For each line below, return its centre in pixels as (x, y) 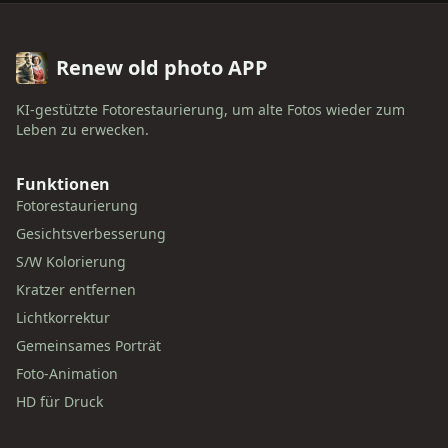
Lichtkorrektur (63, 317)
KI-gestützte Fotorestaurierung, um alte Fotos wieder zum (210, 109)
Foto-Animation (67, 373)
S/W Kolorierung (71, 261)
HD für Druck (59, 401)
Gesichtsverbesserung (91, 233)
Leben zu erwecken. (82, 129)
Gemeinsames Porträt (88, 345)
